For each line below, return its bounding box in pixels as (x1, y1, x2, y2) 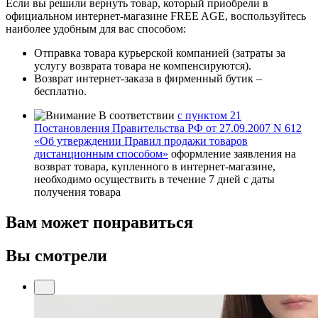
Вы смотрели (6, 246, 107, 265)
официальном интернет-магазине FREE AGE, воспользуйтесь (6, 10, 306, 23)
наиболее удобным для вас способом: (6, 23, 186, 35)
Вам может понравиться (6, 213, 193, 232)
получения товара (34, 186, 121, 199)
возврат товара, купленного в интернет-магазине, (34, 160, 275, 173)
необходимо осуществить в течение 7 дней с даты (34, 173, 275, 186)
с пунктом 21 (177, 109, 241, 122)
